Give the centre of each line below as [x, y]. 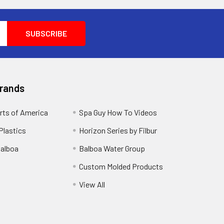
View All [92, 184]
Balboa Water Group [112, 148]
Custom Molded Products [121, 166]
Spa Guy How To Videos [118, 112]
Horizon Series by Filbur [118, 130]
